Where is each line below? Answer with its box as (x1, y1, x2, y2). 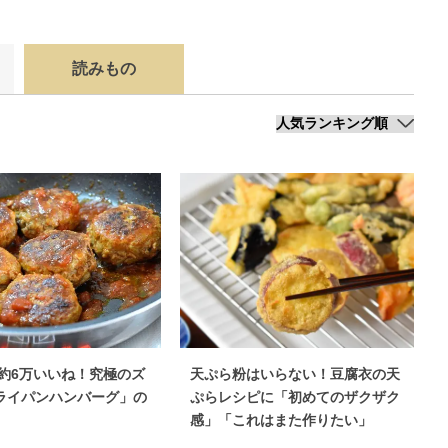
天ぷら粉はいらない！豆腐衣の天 (190, 366, 400, 382)
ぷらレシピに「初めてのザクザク (190, 389, 400, 405)
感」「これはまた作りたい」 (190, 412, 372, 428)
